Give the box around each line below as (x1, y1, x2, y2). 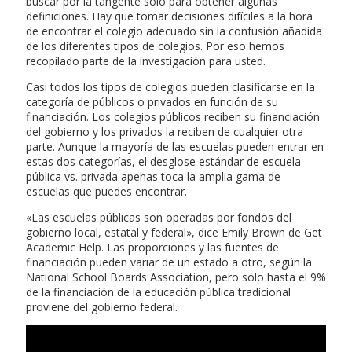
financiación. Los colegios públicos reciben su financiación (26, 109, 320, 125)
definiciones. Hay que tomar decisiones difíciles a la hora (26, 9, 313, 24)
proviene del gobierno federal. (26, 299, 178, 315)
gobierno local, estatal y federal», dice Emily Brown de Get (26, 225, 322, 240)
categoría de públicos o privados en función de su (26, 94, 278, 110)
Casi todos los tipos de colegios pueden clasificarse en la (26, 79, 315, 95)
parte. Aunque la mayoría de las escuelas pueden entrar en (26, 139, 324, 155)
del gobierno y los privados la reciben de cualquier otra (26, 124, 303, 140)
